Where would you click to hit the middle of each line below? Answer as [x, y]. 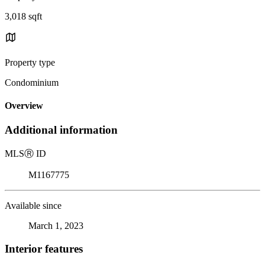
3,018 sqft [23, 16]
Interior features [44, 248]
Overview [24, 106]
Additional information [61, 130]
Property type [30, 62]
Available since [33, 206]
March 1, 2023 [56, 226]
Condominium [32, 82]
